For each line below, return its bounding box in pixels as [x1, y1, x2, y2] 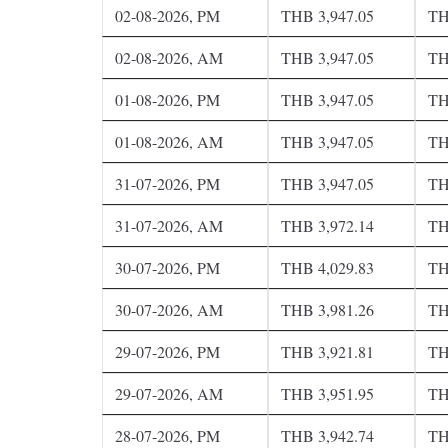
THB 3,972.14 [281, 214, 374, 236]
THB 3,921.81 [281, 340, 374, 362]
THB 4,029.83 [281, 256, 374, 278]
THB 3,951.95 [281, 382, 374, 404]
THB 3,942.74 [281, 424, 374, 446]
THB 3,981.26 [281, 298, 374, 320]
